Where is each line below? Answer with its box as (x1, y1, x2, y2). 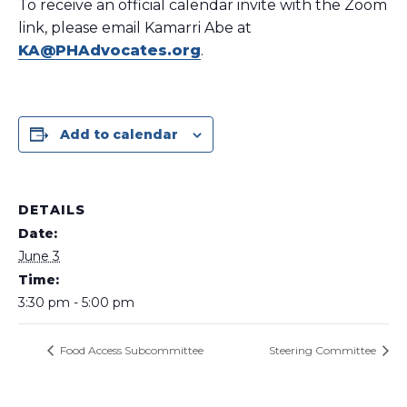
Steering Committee (269, 343, 379, 358)
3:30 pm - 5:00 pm (18, 294, 134, 311)
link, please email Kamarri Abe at (18, 19, 252, 36)
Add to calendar (60, 126, 178, 143)
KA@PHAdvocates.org (18, 42, 201, 59)
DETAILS (18, 202, 85, 218)
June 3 (18, 248, 60, 264)
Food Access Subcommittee (57, 343, 203, 358)
